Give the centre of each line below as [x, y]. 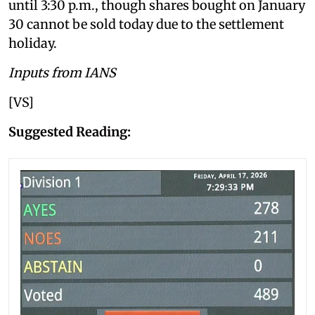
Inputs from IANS [62, 72]
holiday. [33, 43]
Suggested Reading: [70, 131]
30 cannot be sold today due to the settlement [146, 24]
